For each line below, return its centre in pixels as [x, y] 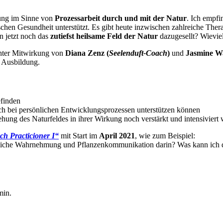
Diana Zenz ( [87, 53]
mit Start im [79, 136]
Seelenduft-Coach [138, 53]
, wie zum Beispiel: [165, 136]
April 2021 [117, 136]
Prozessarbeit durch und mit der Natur [121, 18]
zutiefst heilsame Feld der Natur [104, 36]
